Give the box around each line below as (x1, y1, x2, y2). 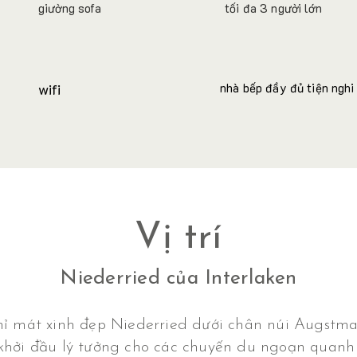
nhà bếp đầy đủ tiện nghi (220, 80, 355, 96)
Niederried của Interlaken (60, 269, 297, 288)
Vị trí (135, 220, 222, 257)
